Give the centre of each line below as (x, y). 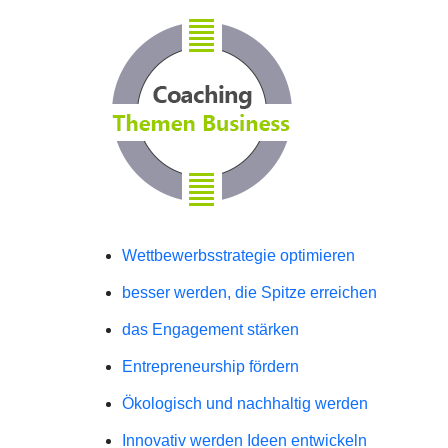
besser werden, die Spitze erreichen (249, 292)
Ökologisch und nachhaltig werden (245, 403)
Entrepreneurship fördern (210, 366)
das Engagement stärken (210, 329)
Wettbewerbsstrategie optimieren (238, 255)
